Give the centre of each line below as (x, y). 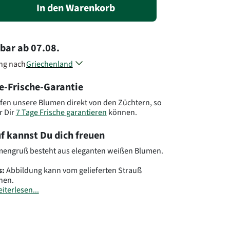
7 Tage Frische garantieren (61, 112)
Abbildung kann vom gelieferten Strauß (73, 170)
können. (122, 112)
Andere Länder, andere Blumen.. (82, 85)
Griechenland (49, 64)
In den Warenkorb (76, 8)
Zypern (38, 75)
